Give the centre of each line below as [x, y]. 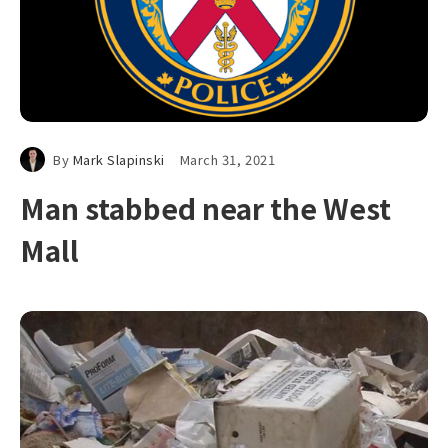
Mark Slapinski [118, 159]
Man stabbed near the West [205, 208]
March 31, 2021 [227, 159]
